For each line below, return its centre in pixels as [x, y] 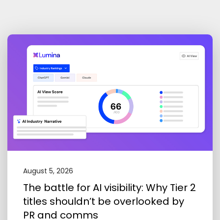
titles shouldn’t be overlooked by [104, 201]
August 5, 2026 [48, 171]
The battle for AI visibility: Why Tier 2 [110, 187]
